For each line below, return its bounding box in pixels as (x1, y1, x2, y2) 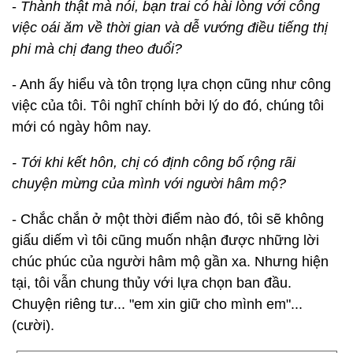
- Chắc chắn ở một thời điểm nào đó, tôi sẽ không (12, 211, 324, 227)
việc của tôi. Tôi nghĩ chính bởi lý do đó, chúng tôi (12, 98, 324, 113)
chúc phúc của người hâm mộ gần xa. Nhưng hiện (12, 254, 329, 269)
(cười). (12, 318, 54, 333)
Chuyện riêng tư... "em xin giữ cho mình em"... (12, 296, 303, 312)
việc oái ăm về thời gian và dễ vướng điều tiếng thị (12, 20, 328, 35)
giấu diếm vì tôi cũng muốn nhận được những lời (12, 232, 319, 248)
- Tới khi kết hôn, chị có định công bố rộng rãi (12, 154, 295, 170)
